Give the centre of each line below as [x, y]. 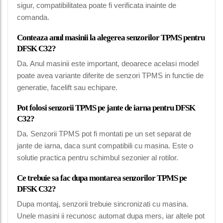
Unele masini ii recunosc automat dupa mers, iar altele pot [111, 216]
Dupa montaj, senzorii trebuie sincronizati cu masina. [103, 204]
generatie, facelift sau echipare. [67, 88]
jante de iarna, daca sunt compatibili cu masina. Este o [105, 146]
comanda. [33, 17]
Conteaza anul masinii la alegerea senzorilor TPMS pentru [111, 38]
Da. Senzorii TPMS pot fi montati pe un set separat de [104, 134]
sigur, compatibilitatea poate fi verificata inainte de [97, 5]
